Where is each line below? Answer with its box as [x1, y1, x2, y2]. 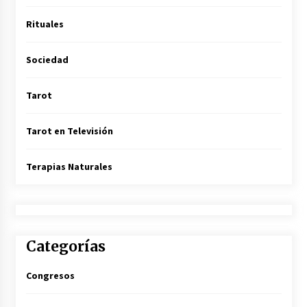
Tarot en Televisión [25, 124, 113, 137]
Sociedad [25, 53, 69, 66]
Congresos [25, 269, 75, 282]
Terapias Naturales [25, 160, 112, 173]
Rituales [25, 17, 64, 30]
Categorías [25, 236, 106, 256]
